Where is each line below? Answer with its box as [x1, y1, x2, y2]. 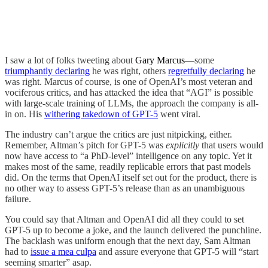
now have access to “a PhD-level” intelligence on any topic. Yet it [5, 150, 252, 161]
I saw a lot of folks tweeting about [5, 54, 135, 65]
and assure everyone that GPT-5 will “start [96, 246, 258, 257]
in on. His [5, 108, 44, 119]
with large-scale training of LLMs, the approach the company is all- [5, 98, 258, 108]
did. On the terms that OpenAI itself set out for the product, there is [5, 172, 257, 182]
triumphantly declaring [5, 65, 90, 76]
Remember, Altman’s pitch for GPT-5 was [5, 139, 166, 150]
